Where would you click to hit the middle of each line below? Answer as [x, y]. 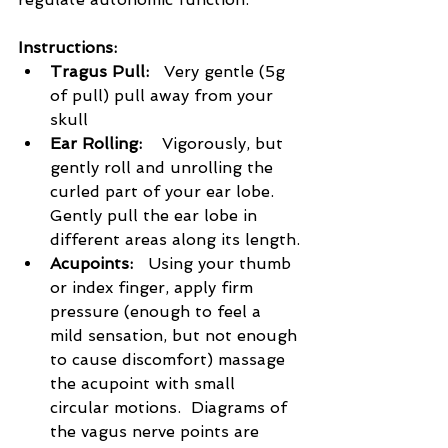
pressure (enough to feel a [158, 312]
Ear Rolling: [106, 144]
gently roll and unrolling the [164, 168]
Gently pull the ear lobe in [156, 216]
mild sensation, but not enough [176, 336]
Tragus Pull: [104, 72]
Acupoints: [99, 264]
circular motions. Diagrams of [171, 408]
